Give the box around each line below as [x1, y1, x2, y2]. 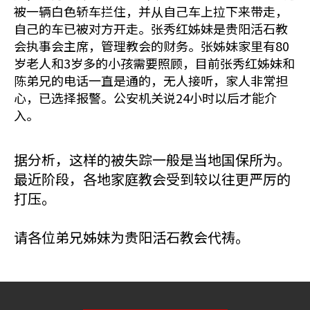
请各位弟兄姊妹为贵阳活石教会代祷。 [14, 227, 249, 247]
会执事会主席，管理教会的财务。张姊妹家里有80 [14, 37, 289, 55]
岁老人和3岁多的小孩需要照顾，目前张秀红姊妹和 [14, 54, 295, 72]
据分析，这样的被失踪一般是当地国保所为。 [14, 149, 291, 170]
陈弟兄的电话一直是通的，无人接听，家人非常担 [14, 71, 288, 89]
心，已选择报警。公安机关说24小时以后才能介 [14, 89, 277, 107]
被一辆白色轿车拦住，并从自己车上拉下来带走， [14, 2, 288, 20]
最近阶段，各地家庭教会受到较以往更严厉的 [14, 169, 291, 189]
